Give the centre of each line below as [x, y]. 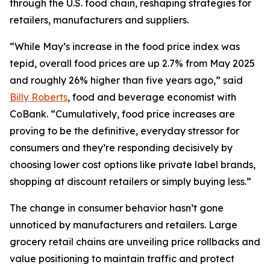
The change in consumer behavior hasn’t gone [117, 208]
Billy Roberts [39, 97]
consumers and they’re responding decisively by [121, 148]
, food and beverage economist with [152, 97]
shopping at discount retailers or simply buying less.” [130, 181]
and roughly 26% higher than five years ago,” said [126, 80]
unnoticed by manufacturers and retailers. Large [124, 225]
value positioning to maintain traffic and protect [122, 259]
